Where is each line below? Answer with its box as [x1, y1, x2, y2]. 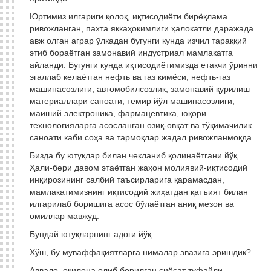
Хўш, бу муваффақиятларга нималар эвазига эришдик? [29, 247, 251, 257]
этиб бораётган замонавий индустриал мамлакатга [29, 48, 233, 57]
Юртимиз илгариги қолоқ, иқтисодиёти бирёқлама [29, 11, 227, 21]
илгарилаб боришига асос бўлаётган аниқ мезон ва [29, 199, 234, 209]
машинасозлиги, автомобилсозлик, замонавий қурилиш [29, 84, 250, 94]
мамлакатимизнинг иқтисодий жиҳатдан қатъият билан [29, 187, 248, 197]
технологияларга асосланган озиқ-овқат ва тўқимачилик [29, 120, 252, 130]
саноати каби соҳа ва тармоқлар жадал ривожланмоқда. [29, 132, 254, 142]
